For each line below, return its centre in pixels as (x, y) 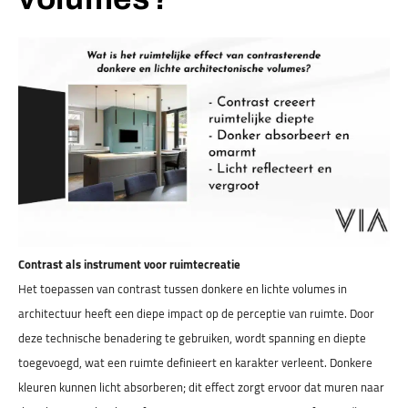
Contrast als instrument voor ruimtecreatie (129, 264)
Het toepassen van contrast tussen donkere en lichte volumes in (183, 289)
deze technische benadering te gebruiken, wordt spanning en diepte (192, 338)
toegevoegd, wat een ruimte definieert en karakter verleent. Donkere (195, 362)
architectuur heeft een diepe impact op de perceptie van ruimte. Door (196, 313)
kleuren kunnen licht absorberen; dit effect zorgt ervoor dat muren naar (201, 387)
